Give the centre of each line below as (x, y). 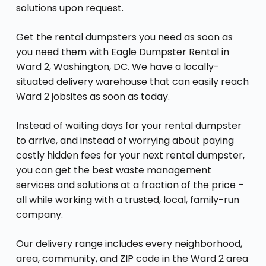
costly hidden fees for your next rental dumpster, (130, 155)
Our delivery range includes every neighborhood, (129, 243)
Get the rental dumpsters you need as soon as (124, 37)
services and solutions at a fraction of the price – (130, 185)
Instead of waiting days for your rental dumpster (129, 125)
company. (39, 214)
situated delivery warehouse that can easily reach (132, 81)
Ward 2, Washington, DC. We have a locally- (117, 66)
